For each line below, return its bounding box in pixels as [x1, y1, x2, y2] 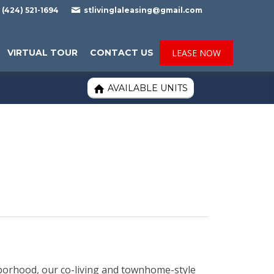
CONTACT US [90, 47, 154, 58]
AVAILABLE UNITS [108, 83, 188, 94]
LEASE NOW [172, 47, 221, 59]
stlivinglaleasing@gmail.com [84, 6, 202, 15]
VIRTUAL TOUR [7, 47, 78, 58]
